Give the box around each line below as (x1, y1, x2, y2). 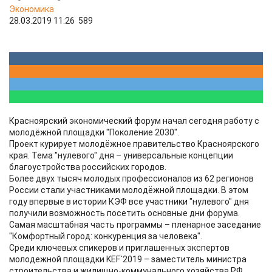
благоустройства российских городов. (9, 162, 166, 172)
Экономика (9, 4, 54, 14)
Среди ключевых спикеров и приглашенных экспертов (9, 243, 229, 253)
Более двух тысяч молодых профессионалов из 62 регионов (9, 174, 254, 183)
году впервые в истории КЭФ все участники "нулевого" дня (9, 197, 249, 206)
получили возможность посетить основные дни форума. (9, 208, 240, 218)
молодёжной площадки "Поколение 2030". (9, 127, 179, 137)
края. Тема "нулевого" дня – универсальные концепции (9, 151, 233, 160)
